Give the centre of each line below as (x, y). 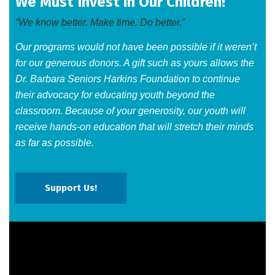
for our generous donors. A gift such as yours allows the (135, 63)
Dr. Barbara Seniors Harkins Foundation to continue (128, 79)
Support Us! (71, 188)
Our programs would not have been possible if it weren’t (136, 47)
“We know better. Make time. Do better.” (100, 23)
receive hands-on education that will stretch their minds (134, 127)
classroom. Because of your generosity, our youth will (130, 111)
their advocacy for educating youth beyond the (115, 95)
